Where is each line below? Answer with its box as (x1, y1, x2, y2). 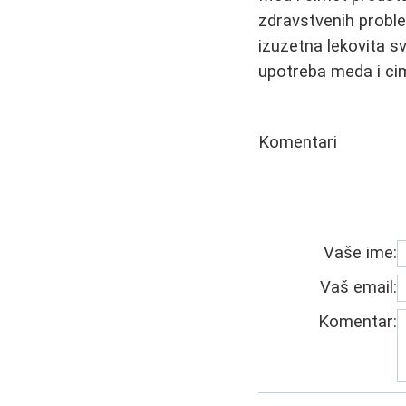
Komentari (258, 131, 338, 152)
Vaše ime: (324, 242, 398, 263)
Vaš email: (320, 276, 398, 297)
